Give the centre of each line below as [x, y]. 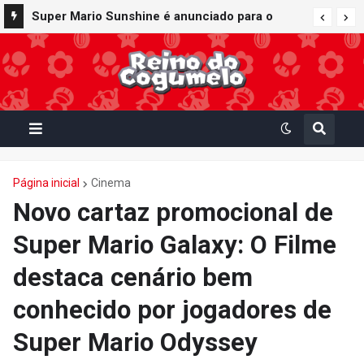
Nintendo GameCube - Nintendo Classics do [159, 41]
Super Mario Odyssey [135, 342]
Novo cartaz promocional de [173, 212]
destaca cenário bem [133, 277]
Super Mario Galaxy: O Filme [175, 245]
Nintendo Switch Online [100, 65]
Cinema [111, 183]
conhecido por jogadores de [172, 310]
